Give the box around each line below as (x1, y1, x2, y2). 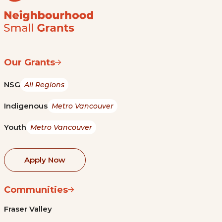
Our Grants (4, 57, 55, 68)
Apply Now (24, 155, 65, 165)
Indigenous (4, 101, 48, 111)
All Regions (24, 80, 64, 90)
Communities (4, 184, 68, 195)
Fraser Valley (4, 204, 52, 214)
